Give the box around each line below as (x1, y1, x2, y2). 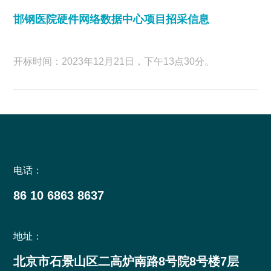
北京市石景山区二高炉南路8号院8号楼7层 (13, 255, 240, 269)
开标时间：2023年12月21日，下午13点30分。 (13, 56, 215, 67)
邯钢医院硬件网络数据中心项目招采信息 (13, 13, 210, 26)
